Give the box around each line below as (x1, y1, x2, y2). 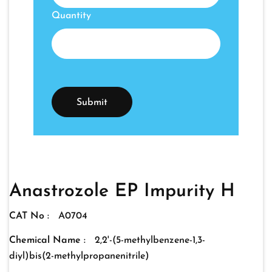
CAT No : (9, 211, 49, 222)
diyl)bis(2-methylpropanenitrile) (9, 251, 149, 262)
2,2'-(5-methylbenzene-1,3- (95, 236, 205, 246)
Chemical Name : (9, 236, 86, 246)
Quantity (52, 11, 91, 21)
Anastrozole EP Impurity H (9, 182, 235, 202)
